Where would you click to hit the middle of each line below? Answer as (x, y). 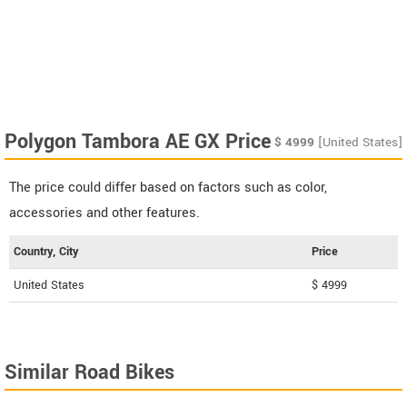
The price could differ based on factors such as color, (168, 187)
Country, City (46, 251)
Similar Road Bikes (89, 372)
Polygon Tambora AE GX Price (138, 141)
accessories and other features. (104, 213)
